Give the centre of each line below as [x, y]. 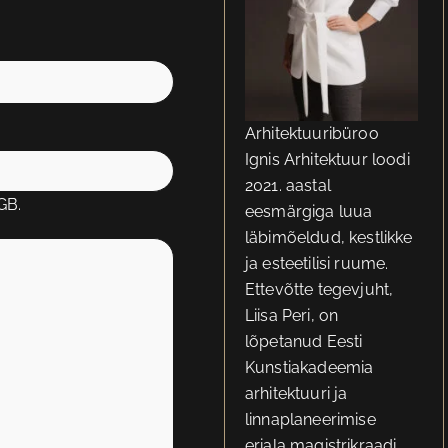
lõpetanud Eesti [303, 341]
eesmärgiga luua [308, 211]
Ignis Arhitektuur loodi [327, 159]
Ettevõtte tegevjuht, [319, 289]
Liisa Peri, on [291, 315]
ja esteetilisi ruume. [316, 263]
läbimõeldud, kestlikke [328, 237]
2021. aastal [287, 185]
